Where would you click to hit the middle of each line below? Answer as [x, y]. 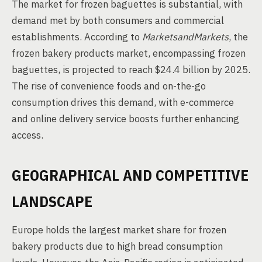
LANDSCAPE [52, 201]
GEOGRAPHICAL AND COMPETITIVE [130, 175]
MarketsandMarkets [185, 37]
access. [27, 135]
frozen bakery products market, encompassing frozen [129, 53]
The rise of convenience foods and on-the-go [109, 86]
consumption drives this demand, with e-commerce [123, 102]
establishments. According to [77, 37]
